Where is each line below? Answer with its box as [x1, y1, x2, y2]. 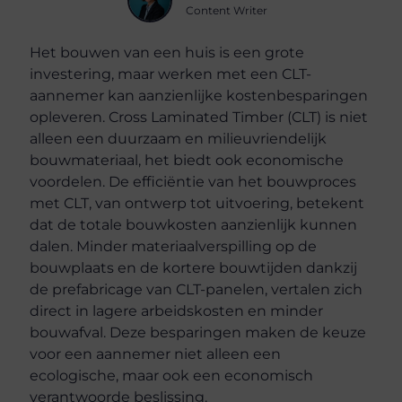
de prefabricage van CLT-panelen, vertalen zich [30, 280, 363, 298]
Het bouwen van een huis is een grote [30, 43, 305, 61]
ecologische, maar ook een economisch [30, 366, 314, 384]
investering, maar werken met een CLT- [30, 65, 312, 83]
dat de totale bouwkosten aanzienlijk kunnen [30, 215, 358, 233]
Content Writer [185, 4, 267, 18]
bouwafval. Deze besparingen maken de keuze [30, 323, 367, 341]
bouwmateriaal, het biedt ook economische [30, 151, 345, 169]
